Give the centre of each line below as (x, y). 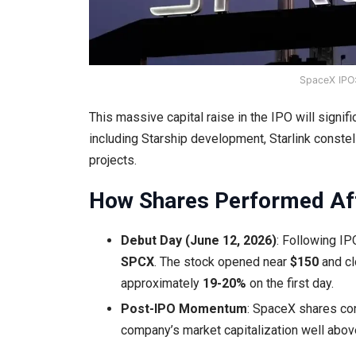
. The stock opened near (222, 262)
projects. (113, 160)
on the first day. (290, 284)
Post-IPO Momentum (184, 309)
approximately (162, 284)
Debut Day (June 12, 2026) (199, 241)
